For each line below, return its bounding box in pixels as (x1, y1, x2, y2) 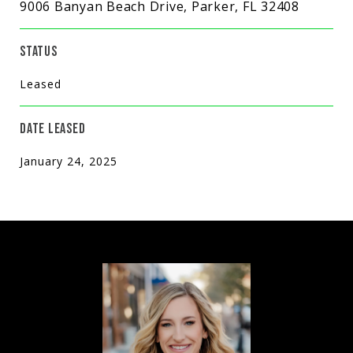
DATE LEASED (20, 120, 86, 137)
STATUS (20, 43, 58, 60)
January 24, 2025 (20, 153, 117, 169)
